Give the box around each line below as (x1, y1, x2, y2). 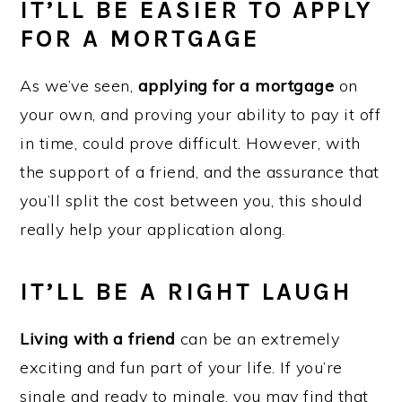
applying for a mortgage (137, 75, 335, 96)
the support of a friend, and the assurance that (20, 162, 380, 182)
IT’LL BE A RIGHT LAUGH (20, 277, 354, 306)
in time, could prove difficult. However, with (20, 133, 361, 153)
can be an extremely (175, 328, 340, 349)
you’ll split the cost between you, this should (20, 190, 363, 211)
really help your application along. (20, 219, 285, 240)
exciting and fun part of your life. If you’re (20, 357, 343, 378)
